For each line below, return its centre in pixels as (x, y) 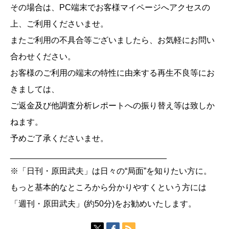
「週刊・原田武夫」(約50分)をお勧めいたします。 (103, 203)
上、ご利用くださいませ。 (59, 24)
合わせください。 (43, 56)
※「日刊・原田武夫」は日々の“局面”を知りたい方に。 (111, 171)
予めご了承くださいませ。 (59, 138)
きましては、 (35, 89)
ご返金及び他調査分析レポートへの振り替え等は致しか (112, 105)
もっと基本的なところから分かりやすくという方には (108, 187)
